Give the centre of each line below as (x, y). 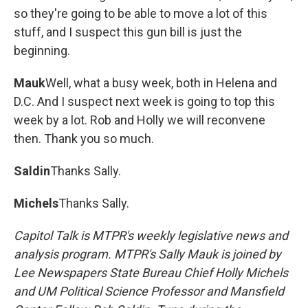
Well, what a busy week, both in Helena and (161, 83)
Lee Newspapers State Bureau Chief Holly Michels (151, 273)
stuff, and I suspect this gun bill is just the (128, 32)
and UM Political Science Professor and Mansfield (149, 291)
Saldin (32, 171)
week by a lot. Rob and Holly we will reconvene (140, 120)
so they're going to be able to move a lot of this (141, 13)
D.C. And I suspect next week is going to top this (144, 101)
